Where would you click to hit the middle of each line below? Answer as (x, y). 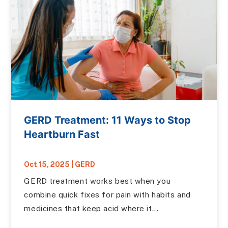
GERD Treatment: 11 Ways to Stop (108, 120)
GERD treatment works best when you (97, 181)
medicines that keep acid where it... (91, 208)
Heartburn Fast (62, 134)
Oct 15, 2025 (47, 164)
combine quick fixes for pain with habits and (107, 195)
